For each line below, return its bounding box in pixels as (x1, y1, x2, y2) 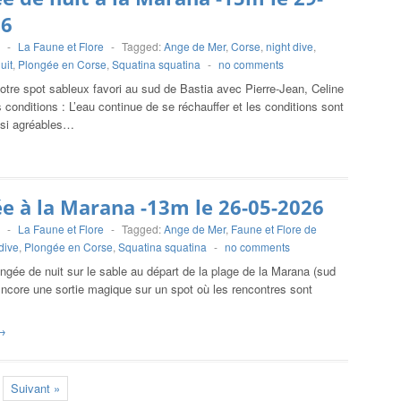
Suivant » (11, 380, 60, 397)
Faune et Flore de (231, 221, 317, 236)
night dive (266, 38, 313, 54)
